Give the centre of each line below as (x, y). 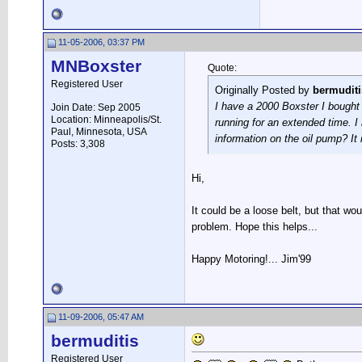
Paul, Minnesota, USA (99, 132)
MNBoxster (96, 66)
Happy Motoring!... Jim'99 (251, 259)
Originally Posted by (264, 90)
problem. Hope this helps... (255, 227)
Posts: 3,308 (78, 144)
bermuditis (95, 341)
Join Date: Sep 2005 (96, 107)
